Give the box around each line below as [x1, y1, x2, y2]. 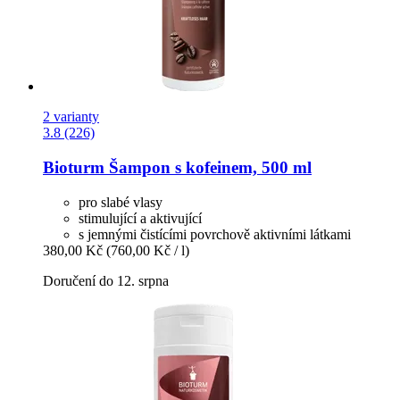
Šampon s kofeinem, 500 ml [104, 157, 312, 177]
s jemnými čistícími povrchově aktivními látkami [79, 226, 351, 242]
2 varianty [43, 109, 99, 125]
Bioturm [43, 157, 104, 177]
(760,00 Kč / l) [106, 242, 189, 258]
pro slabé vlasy [79, 194, 162, 210]
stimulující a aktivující [79, 210, 202, 226]
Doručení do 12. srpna [43, 272, 169, 288]
